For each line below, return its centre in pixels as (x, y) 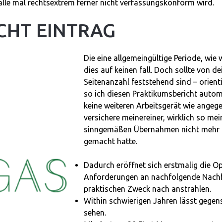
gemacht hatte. (111, 141)
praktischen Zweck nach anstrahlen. (147, 189)
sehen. (95, 213)
